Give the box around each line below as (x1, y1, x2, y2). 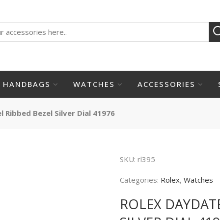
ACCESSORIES (137, 79, 195, 89)
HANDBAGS (2, 79, 51, 89)
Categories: (120, 174, 161, 185)
